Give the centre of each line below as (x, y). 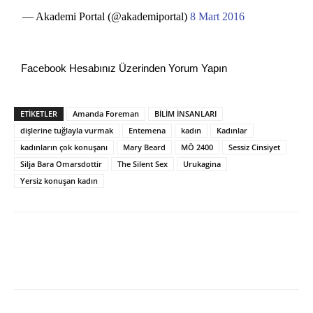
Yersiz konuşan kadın (59, 181)
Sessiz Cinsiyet (254, 147)
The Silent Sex (143, 164)
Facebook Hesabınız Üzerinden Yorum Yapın (124, 68)
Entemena (147, 131)
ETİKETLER (39, 114)
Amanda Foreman (106, 114)
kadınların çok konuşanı (64, 147)
